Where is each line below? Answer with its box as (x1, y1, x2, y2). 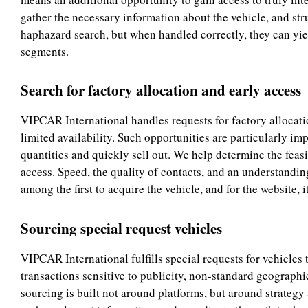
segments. (21, 43, 69, 59)
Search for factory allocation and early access (21, 80, 301, 100)
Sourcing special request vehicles (21, 217, 222, 239)
